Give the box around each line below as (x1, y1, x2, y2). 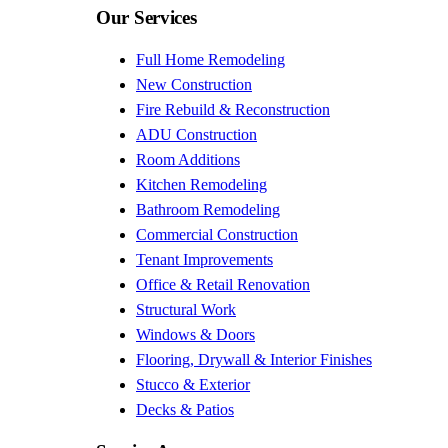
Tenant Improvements (136, 250, 273, 268)
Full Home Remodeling (136, 50, 285, 68)
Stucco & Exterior (136, 375, 250, 393)
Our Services (96, 7, 197, 29)
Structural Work (136, 300, 236, 318)
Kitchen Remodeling (136, 175, 267, 193)
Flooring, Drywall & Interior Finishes (136, 350, 372, 368)
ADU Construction (136, 125, 257, 143)
